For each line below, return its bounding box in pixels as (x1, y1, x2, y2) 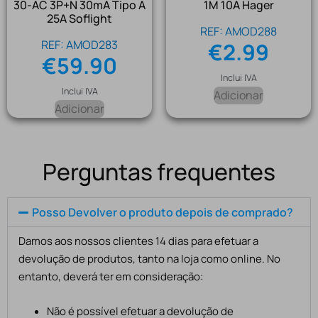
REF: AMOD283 (41, 37, 118, 53)
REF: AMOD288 (200, 23, 277, 40)
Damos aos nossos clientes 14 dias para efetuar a (18, 234, 258, 249)
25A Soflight (47, 11, 112, 27)
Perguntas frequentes (43, 156, 275, 188)
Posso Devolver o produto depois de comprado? (32, 204, 294, 221)
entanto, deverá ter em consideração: (18, 269, 203, 285)
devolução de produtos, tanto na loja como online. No (18, 251, 280, 267)
